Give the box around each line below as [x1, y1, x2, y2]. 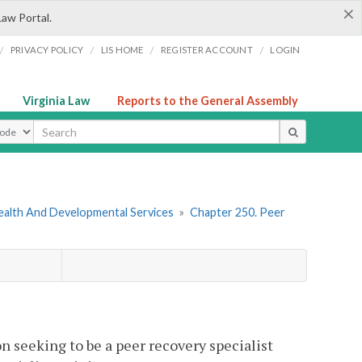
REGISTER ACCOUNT [160, 44, 253, 55]
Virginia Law [23, 94, 90, 107]
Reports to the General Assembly [117, 94, 298, 107]
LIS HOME [100, 44, 144, 55]
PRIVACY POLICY [10, 44, 84, 55]
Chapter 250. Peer [189, 205, 285, 220]
